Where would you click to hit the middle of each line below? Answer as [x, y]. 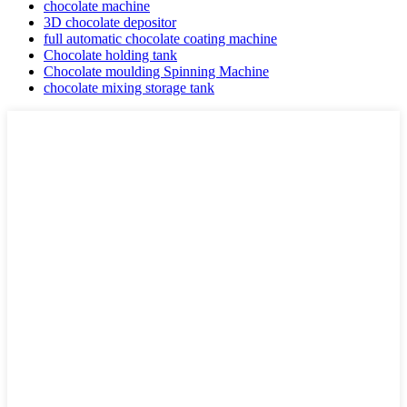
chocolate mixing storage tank [129, 88]
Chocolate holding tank [110, 55]
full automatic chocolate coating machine [160, 39]
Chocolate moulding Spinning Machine [156, 72]
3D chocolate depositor [110, 23]
